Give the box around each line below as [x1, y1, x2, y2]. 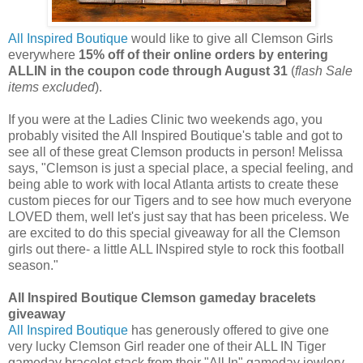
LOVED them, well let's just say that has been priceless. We [8, 210, 349, 224]
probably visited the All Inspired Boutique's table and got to [8, 129, 343, 143]
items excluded [8, 80, 95, 95]
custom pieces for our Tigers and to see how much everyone [8, 194, 352, 208]
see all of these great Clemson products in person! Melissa [8, 145, 343, 160]
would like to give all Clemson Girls [128, 32, 333, 46]
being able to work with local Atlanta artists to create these [8, 177, 339, 192]
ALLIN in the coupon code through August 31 [8, 64, 288, 79]
